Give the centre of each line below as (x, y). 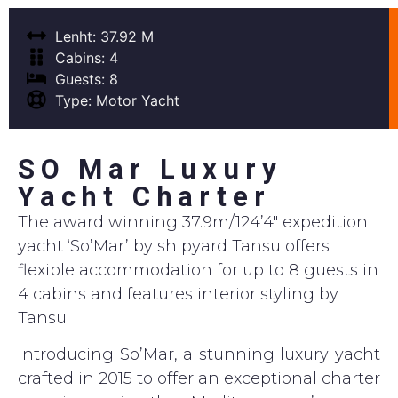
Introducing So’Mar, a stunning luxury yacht (199, 354)
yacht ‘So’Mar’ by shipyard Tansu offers (174, 246)
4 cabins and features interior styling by (178, 294)
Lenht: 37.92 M (104, 36)
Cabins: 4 (87, 57)
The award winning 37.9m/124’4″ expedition (193, 222)
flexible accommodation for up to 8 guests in (198, 270)
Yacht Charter (144, 196)
